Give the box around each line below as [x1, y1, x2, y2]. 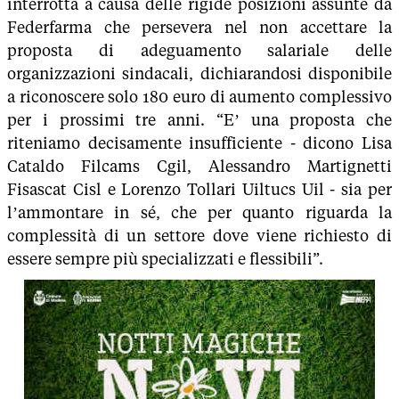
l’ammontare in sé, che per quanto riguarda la [7, 203, 392, 223]
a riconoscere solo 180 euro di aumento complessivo [7, 87, 392, 107]
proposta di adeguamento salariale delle [7, 41, 392, 61]
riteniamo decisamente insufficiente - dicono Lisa [7, 134, 392, 153]
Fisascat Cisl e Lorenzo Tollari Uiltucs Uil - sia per [7, 180, 392, 199]
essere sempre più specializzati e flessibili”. [7, 249, 323, 269]
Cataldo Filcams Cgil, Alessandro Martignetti [7, 157, 392, 176]
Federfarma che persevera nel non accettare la [7, 18, 392, 37]
